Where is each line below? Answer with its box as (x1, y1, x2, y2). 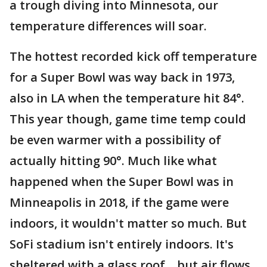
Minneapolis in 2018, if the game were (10, 194, 229, 211)
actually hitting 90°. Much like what (10, 153, 217, 169)
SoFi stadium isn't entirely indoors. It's (10, 236, 234, 253)
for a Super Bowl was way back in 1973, (10, 69, 235, 86)
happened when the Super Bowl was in (10, 173, 234, 190)
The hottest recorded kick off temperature (10, 48, 257, 65)
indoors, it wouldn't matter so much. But (10, 215, 247, 232)
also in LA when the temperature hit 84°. (10, 90, 244, 107)
